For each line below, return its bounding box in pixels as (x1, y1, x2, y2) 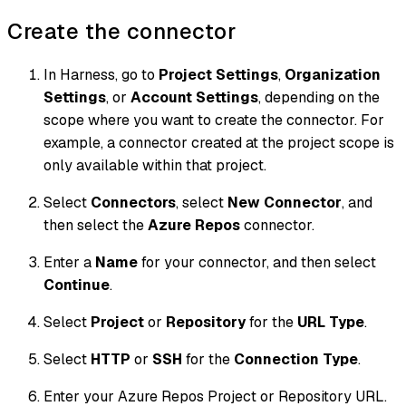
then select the (43, 215, 148, 235)
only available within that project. (43, 155, 266, 175)
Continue (43, 275, 110, 295)
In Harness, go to (43, 64, 159, 84)
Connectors (91, 192, 176, 212)
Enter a (43, 252, 95, 272)
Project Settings (159, 64, 278, 84)
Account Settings (130, 87, 258, 107)
